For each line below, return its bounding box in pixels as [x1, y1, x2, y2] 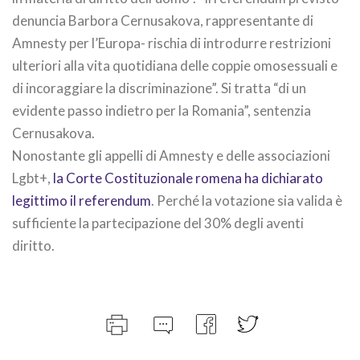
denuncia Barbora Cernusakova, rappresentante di [12, 12, 313, 29]
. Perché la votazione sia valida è [151, 192, 342, 209]
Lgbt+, [12, 170, 53, 186]
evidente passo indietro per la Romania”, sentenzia [12, 102, 311, 119]
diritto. [12, 237, 55, 254]
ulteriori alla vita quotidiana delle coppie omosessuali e [12, 57, 337, 74]
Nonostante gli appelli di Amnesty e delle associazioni [12, 147, 330, 164]
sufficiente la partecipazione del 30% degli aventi [12, 215, 304, 231]
